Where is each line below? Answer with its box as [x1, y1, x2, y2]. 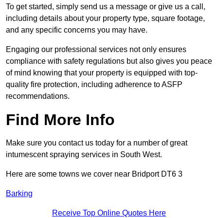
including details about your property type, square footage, [6, 14, 205, 23]
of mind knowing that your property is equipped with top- [6, 69, 198, 77]
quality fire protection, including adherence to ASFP [6, 80, 182, 89]
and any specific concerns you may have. [6, 26, 147, 35]
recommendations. [6, 92, 70, 101]
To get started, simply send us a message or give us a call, [6, 2, 205, 11]
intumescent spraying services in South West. [6, 150, 162, 159]
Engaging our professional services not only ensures [6, 45, 186, 54]
